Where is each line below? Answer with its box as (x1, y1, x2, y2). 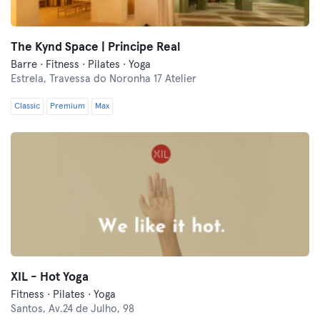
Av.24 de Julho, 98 (49, 304, 134, 314)
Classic (14, 102, 40, 111)
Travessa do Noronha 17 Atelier (49, 74, 196, 84)
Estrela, (11, 74, 49, 84)
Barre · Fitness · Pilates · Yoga (11, 59, 151, 70)
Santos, (11, 304, 49, 314)
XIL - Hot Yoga (11, 271, 89, 284)
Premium (50, 102, 85, 111)
